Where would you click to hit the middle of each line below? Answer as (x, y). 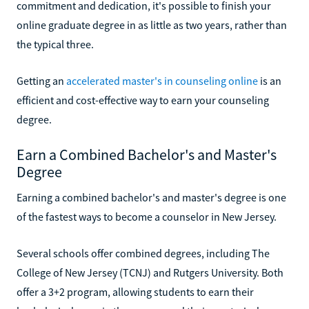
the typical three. (55, 44)
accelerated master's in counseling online (162, 80)
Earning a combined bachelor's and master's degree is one (151, 197)
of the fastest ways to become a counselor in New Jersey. (147, 216)
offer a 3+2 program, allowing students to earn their (135, 291)
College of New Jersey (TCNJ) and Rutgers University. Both (150, 272)
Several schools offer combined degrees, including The (143, 253)
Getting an (41, 80)
